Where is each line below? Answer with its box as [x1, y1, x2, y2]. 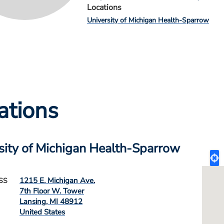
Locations [87, 2, 121, 13]
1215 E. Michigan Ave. [19, 175, 95, 185]
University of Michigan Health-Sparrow [87, 15, 209, 25]
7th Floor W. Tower [19, 186, 84, 196]
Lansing [19, 196, 46, 206]
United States [19, 207, 65, 217]
